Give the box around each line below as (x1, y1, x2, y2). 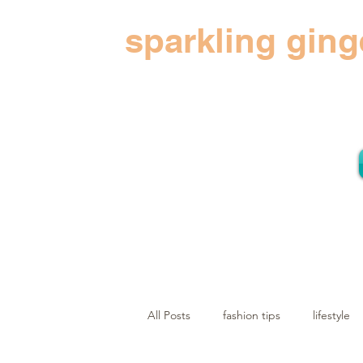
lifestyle (313, 307, 350, 322)
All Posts (147, 307, 190, 322)
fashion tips (223, 307, 280, 322)
